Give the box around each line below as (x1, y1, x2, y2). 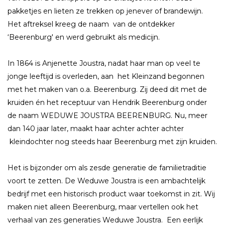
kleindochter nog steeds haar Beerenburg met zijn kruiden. (8, 137, 217, 146)
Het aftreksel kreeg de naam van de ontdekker (8, 19, 175, 29)
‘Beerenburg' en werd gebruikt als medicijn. (8, 32, 160, 42)
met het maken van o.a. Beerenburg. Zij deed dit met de (8, 84, 207, 94)
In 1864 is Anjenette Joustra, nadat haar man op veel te (8, 58, 200, 68)
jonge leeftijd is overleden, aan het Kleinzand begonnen (8, 71, 204, 81)
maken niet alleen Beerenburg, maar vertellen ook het (8, 202, 198, 212)
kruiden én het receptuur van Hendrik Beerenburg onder (8, 97, 207, 107)
